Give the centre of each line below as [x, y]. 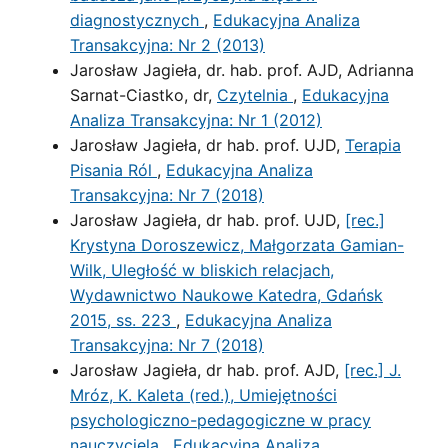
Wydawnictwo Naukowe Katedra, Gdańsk [226, 295]
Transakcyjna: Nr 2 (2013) [167, 45]
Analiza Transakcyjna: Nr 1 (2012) [196, 120]
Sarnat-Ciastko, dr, [143, 95]
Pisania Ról [113, 170]
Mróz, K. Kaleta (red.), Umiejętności [203, 395]
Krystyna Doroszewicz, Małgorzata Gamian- [237, 245]
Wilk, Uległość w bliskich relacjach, [202, 270]
